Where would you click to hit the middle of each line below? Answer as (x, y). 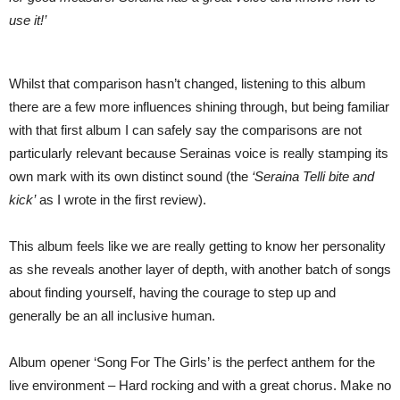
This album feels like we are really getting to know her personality (197, 246)
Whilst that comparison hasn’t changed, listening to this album (187, 83)
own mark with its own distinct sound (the (130, 176)
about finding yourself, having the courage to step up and (172, 292)
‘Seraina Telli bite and (313, 176)
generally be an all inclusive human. (112, 316)
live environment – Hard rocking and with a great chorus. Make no (200, 385)
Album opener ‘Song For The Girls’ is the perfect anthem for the (192, 362)
